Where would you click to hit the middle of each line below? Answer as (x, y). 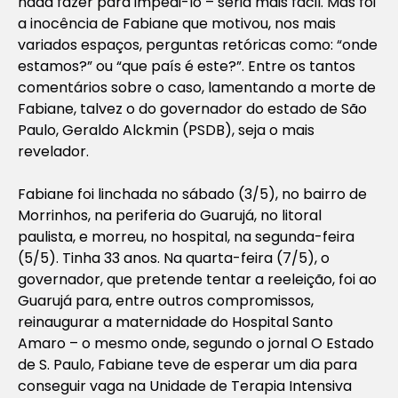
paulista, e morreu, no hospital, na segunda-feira (186, 236)
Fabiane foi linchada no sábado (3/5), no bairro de (192, 194)
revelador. (53, 151)
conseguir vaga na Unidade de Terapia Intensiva (185, 386)
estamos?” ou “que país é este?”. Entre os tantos (187, 66)
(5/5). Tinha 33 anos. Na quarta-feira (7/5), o (174, 258)
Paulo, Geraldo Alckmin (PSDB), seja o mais (166, 130)
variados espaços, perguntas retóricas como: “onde (198, 44)
